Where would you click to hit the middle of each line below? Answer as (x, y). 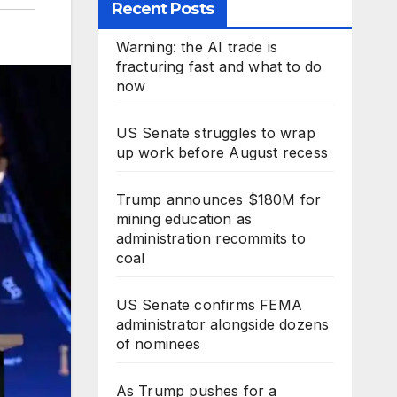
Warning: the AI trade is (197, 47)
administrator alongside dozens (222, 324)
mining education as (184, 219)
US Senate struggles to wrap (215, 133)
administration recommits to (210, 238)
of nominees (158, 344)
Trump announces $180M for (218, 199)
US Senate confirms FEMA (209, 305)
